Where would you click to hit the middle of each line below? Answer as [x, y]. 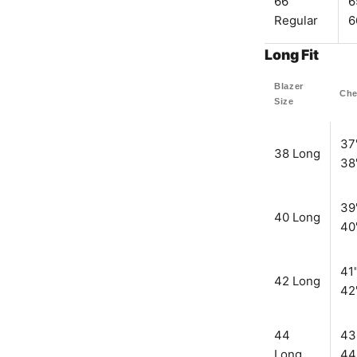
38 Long [297, 153]
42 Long [297, 280]
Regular [296, 20]
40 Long [297, 217]
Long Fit [292, 54]
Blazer [289, 86]
